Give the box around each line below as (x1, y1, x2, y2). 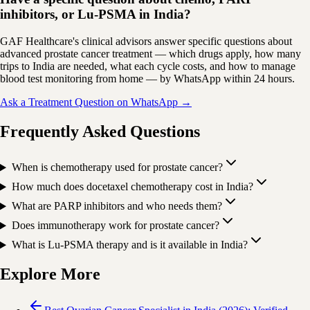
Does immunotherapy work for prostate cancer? (11, 219, 219, 232)
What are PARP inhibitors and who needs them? (11, 200, 222, 212)
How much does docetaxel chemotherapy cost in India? (11, 181, 253, 193)
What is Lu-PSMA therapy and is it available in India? (11, 239, 248, 251)
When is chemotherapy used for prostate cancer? (11, 161, 223, 174)
